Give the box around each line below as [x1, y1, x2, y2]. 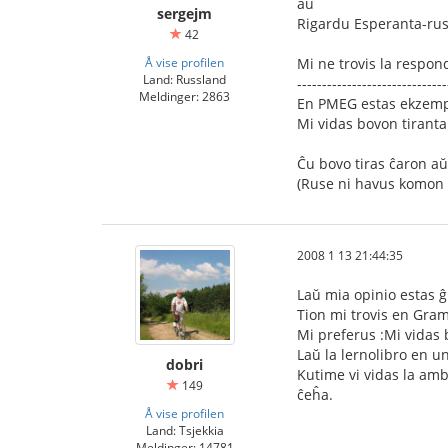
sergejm [157, 4, 212, 23]
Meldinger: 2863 [139, 88, 230, 104]
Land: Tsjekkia [145, 422, 224, 438]
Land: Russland [143, 71, 226, 87]
